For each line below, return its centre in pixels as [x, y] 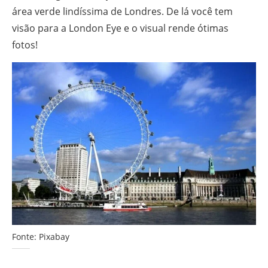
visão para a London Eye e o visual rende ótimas [120, 28]
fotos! [25, 45]
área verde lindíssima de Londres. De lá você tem [122, 11]
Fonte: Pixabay [41, 236]
